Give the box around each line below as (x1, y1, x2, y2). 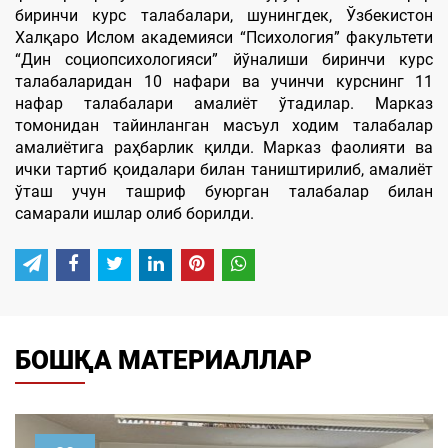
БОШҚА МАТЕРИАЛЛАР (15, 345, 312, 376)
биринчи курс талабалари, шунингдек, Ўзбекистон (15, 6, 433, 25)
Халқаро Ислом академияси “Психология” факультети (15, 28, 433, 47)
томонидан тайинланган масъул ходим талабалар (15, 116, 433, 135)
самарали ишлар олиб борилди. (15, 204, 254, 223)
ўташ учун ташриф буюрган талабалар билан (15, 182, 433, 201)
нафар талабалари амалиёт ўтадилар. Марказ (15, 94, 433, 113)
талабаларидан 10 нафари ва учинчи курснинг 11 (15, 72, 433, 91)
